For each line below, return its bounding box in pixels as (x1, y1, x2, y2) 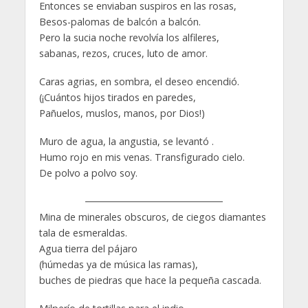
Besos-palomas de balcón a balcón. (38, 15, 201, 29)
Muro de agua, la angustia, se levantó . (38, 135, 214, 148)
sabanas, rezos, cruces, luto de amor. (38, 47, 208, 60)
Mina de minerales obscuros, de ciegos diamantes (38, 210, 266, 224)
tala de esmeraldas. (38, 226, 127, 240)
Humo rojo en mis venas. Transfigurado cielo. (38, 151, 245, 164)
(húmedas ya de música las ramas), (38, 258, 198, 272)
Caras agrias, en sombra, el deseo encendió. (38, 75, 239, 89)
